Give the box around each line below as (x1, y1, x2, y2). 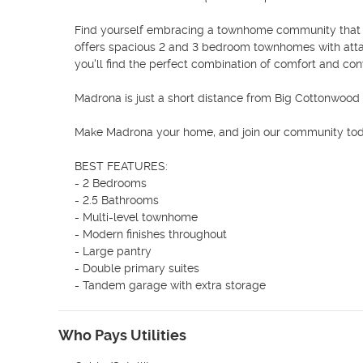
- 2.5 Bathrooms (75, 194, 159, 207)
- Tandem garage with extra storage (75, 279, 266, 292)
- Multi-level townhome (75, 211, 198, 224)
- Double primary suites (75, 262, 199, 275)
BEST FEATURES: (75, 160, 168, 173)
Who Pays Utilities (58, 327, 186, 344)
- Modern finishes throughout (75, 228, 227, 241)
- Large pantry (75, 245, 152, 258)
